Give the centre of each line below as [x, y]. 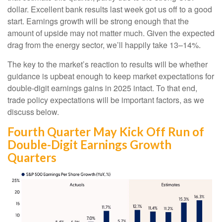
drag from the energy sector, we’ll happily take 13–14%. [104, 45]
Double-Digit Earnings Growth [89, 144]
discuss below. [33, 111]
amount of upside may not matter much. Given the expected [111, 33]
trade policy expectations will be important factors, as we [106, 100]
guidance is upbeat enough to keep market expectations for [111, 76]
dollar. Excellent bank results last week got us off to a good [110, 9]
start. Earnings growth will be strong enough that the [98, 21]
